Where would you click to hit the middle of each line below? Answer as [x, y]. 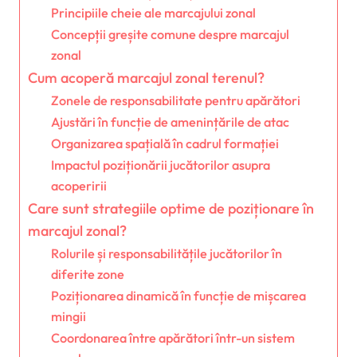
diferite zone [87, 274]
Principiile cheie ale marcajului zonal [153, 12]
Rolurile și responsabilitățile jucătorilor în [166, 253]
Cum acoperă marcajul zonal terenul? [146, 77]
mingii [68, 316]
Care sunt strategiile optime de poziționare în [171, 208]
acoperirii [78, 185]
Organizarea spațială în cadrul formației [165, 143]
